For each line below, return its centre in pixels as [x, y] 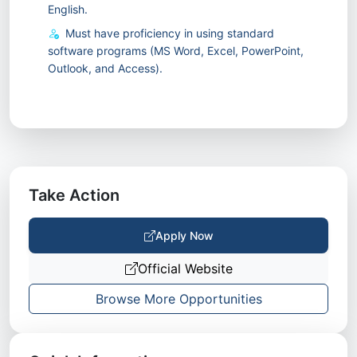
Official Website [185, 269]
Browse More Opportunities [178, 299]
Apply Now [184, 235]
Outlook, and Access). [105, 68]
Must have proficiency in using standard [170, 33]
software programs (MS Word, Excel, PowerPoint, [176, 51]
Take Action [74, 195]
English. [68, 9]
